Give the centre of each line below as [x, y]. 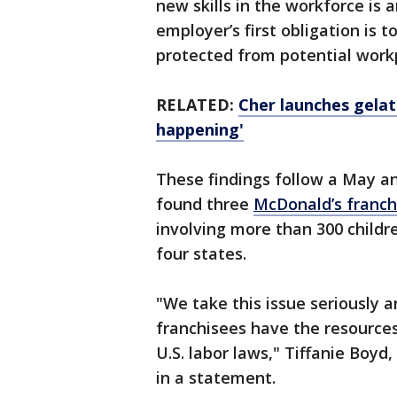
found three [205, 204]
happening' [200, 130]
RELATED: [197, 105]
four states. [201, 254]
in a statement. [216, 378]
